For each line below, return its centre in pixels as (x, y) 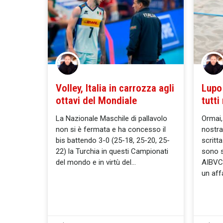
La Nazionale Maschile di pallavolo (111, 119)
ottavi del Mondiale (96, 101)
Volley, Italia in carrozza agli (115, 88)
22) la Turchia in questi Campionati (112, 152)
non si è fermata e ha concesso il (111, 130)
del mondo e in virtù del (94, 163)
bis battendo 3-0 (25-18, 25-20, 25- (113, 141)
